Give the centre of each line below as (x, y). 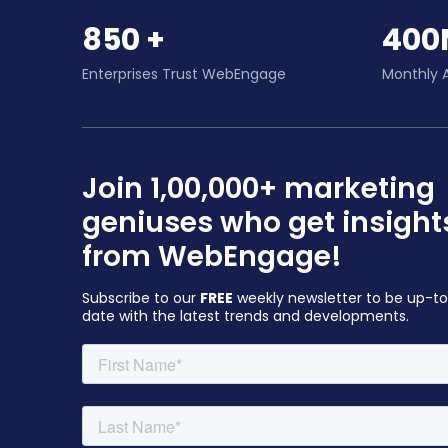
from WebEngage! (212, 256)
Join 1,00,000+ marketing (258, 188)
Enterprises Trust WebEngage (184, 74)
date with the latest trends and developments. (245, 316)
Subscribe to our (141, 298)
